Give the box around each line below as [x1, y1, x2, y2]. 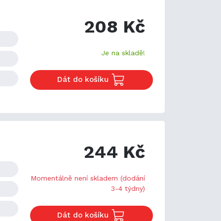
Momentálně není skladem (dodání [31, 174, 145, 182]
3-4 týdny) [111, 184, 145, 192]
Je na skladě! [101, 49, 145, 57]
